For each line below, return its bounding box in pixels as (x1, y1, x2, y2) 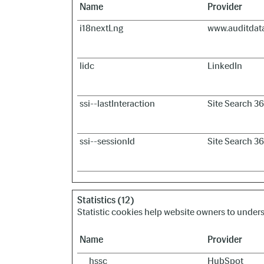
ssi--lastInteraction (80, 98, 155, 109)
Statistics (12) (77, 194, 134, 206)
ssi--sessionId (80, 136, 135, 147)
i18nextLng (80, 22, 123, 34)
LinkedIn (207, 60, 242, 71)
